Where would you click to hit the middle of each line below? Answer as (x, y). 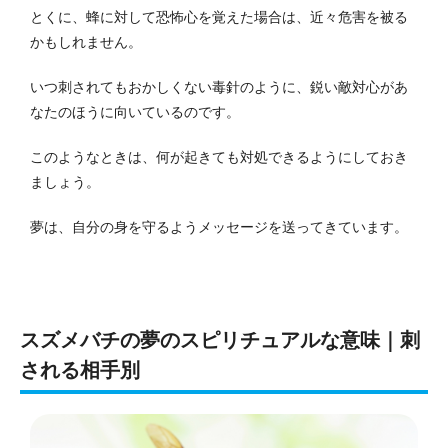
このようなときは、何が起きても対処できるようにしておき (219, 156)
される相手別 (80, 369)
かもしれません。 (86, 41)
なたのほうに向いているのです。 (135, 111)
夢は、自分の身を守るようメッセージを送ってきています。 (219, 226)
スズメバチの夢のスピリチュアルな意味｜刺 (220, 339)
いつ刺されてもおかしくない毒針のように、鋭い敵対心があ (219, 86)
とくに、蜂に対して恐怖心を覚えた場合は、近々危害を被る (219, 16)
